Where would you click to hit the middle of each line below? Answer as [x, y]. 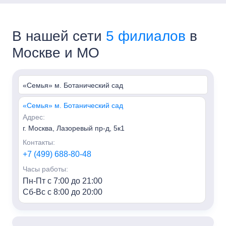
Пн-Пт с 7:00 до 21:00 [63, 181]
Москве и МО [56, 52]
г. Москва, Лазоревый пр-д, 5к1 [74, 128]
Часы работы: [45, 169]
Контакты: [39, 142]
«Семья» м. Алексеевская [66, 214]
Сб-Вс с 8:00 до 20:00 [63, 192]
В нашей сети [59, 36]
